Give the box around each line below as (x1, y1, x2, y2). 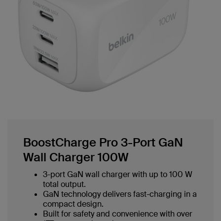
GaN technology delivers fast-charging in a (43, 189, 197, 200)
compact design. (43, 199, 104, 210)
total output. (43, 179, 86, 190)
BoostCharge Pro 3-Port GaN (23, 135, 183, 150)
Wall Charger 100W (23, 149, 129, 165)
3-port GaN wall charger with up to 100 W (43, 169, 192, 180)
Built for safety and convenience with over (43, 209, 192, 220)
